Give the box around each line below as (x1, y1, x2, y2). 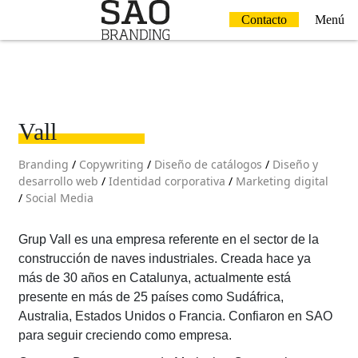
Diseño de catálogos (153, 157, 262, 172)
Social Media (25, 190, 93, 205)
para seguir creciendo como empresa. (18, 328, 232, 342)
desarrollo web (18, 173, 98, 189)
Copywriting (78, 157, 144, 172)
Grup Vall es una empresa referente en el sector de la (18, 233, 319, 246)
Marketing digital (235, 173, 328, 189)
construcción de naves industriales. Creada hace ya (18, 252, 311, 265)
